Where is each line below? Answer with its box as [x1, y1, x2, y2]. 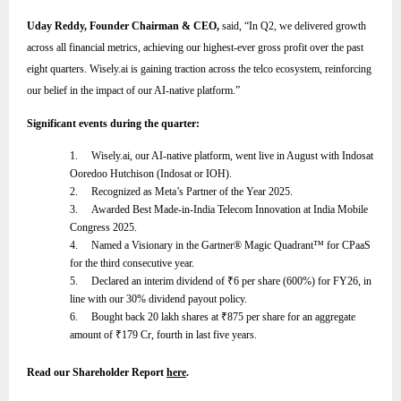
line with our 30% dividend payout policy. [70, 293, 247, 306]
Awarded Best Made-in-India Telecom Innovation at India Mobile [91, 203, 368, 217]
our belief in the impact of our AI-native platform [27, 83, 233, 97]
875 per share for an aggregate [227, 311, 355, 324]
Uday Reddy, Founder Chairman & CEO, [27, 19, 222, 32]
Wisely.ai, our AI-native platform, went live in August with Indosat [91, 149, 373, 163]
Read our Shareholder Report [27, 366, 166, 380]
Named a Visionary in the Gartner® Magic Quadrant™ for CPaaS [91, 239, 371, 252]
